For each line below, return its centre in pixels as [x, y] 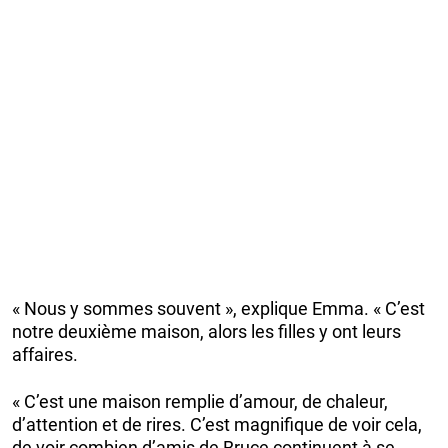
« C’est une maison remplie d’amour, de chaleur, [200, 402]
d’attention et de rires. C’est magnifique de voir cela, [217, 425]
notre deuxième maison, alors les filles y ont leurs [206, 332]
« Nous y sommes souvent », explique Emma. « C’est [218, 309]
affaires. [45, 355]
